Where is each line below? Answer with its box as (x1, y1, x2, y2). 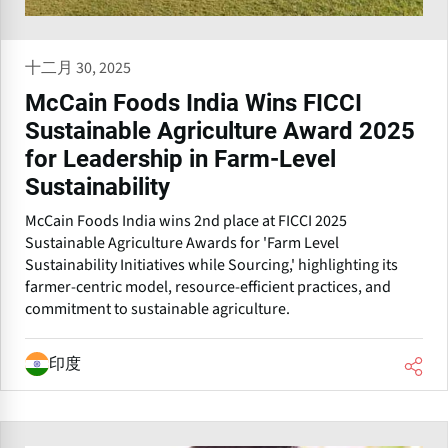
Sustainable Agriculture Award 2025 (25, 116, 415, 145)
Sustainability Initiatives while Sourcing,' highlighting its (25, 253, 398, 276)
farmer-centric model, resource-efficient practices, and (25, 275, 391, 298)
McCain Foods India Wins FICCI (25, 88, 362, 117)
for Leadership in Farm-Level (25, 144, 336, 173)
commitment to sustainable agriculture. (25, 297, 290, 320)
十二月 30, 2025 (25, 56, 131, 79)
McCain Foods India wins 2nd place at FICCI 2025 (25, 209, 347, 232)
